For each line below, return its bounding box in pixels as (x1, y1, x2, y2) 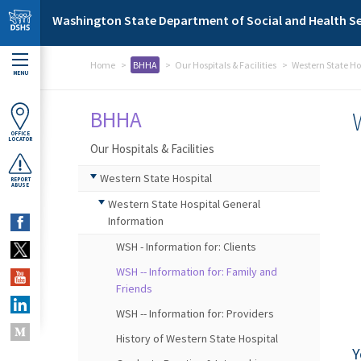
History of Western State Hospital (116, 331, 278, 346)
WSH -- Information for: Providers (116, 306, 274, 321)
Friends (116, 281, 152, 296)
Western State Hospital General (108, 197, 260, 211)
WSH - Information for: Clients (116, 239, 256, 254)
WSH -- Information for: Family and (116, 264, 277, 279)
